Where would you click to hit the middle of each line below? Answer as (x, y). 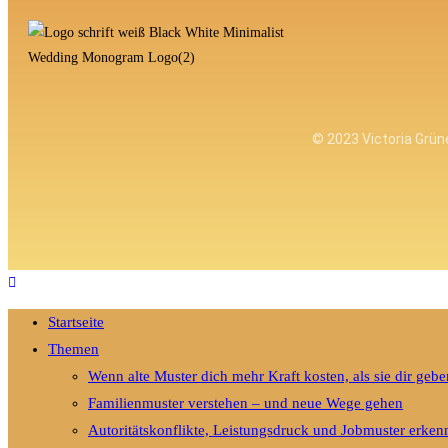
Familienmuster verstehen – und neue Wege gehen (245, 402)
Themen (73, 348)
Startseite (76, 321)
